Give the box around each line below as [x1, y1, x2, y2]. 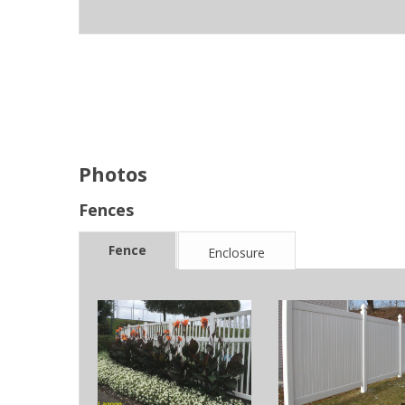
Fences [79, 199, 134, 221]
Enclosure [208, 244, 265, 262]
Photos [79, 160, 147, 188]
